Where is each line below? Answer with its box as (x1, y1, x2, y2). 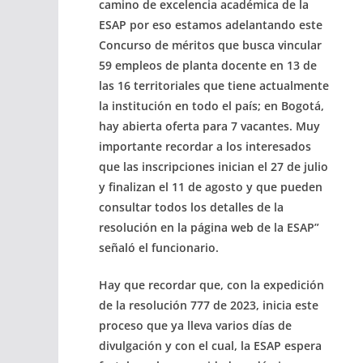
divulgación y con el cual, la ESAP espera (99, 337, 322, 353)
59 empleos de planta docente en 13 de (99, 57, 317, 73)
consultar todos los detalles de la (99, 199, 284, 215)
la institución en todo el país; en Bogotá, (99, 97, 324, 113)
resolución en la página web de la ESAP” (99, 219, 319, 235)
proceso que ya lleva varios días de (99, 317, 292, 333)
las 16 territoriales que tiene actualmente (99, 77, 329, 93)
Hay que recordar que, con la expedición (99, 276, 324, 293)
